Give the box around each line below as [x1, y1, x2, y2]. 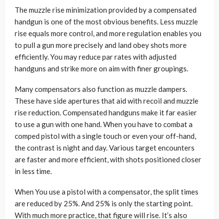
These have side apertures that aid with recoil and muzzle [15, 96, 198, 105]
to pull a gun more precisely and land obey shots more [15, 41, 187, 49]
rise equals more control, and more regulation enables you [15, 29, 201, 38]
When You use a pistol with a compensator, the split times [15, 187, 198, 196]
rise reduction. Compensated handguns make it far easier [15, 108, 197, 117]
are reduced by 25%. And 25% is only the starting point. [15, 199, 193, 208]
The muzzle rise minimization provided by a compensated [15, 5, 197, 14]
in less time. [15, 167, 52, 175]
